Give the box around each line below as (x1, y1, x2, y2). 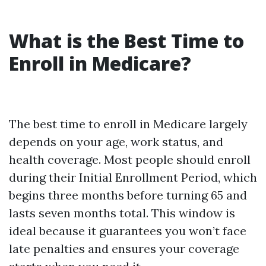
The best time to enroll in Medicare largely (9, 116, 248, 131)
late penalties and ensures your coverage (9, 241, 239, 256)
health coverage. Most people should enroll (9, 152, 251, 167)
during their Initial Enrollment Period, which (9, 170, 257, 185)
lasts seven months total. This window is (9, 205, 235, 220)
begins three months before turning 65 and (9, 188, 247, 202)
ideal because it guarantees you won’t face (9, 223, 246, 238)
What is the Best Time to (9, 28, 244, 53)
